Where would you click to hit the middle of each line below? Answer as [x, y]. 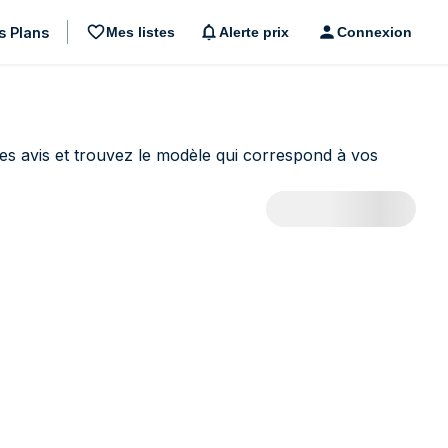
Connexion [374, 31]
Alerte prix [254, 31]
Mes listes [140, 31]
